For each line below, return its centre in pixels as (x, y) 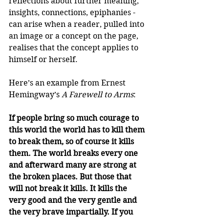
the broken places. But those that (71, 176)
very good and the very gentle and (74, 200)
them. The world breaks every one (74, 153)
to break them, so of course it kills (72, 141)
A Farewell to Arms (98, 94)
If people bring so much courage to (75, 118)
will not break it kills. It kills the (69, 188)
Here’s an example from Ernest (68, 83)
